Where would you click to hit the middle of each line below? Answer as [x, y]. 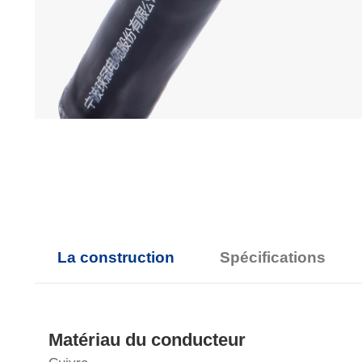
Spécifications [272, 257]
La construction [116, 257]
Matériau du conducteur [147, 340]
